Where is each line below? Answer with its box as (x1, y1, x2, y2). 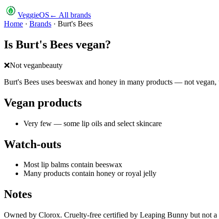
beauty (42, 61, 63, 69)
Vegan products (4, 96, 82, 109)
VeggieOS (18, 11, 49, 19)
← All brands (49, 11, 91, 19)
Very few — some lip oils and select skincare (23, 119, 162, 128)
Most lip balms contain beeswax (23, 160, 122, 169)
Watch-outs (4, 137, 61, 151)
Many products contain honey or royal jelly (23, 169, 156, 178)
